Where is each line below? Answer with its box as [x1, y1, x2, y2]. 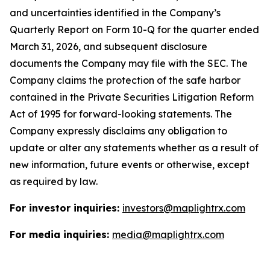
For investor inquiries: [10, 202, 122, 214]
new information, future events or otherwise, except [10, 159, 250, 171]
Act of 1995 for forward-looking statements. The [10, 108, 232, 120]
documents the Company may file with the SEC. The [10, 57, 248, 69]
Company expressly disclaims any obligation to [10, 125, 227, 137]
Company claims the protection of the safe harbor [10, 74, 240, 86]
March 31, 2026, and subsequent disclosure [10, 40, 207, 52]
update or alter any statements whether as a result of [10, 142, 259, 154]
